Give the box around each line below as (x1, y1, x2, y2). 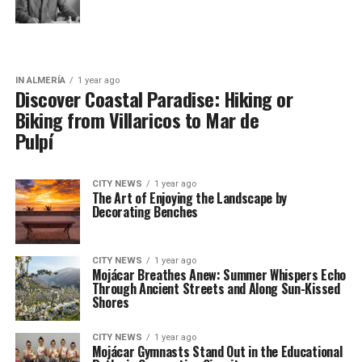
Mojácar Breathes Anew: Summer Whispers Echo (91, 265, 346, 284)
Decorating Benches (91, 202, 198, 221)
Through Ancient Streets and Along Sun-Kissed (91, 279, 340, 298)
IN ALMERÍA (15, 75, 65, 86)
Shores (91, 293, 129, 312)
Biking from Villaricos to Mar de (15, 105, 259, 134)
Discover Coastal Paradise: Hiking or (15, 84, 293, 113)
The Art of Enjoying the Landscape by (91, 188, 288, 208)
